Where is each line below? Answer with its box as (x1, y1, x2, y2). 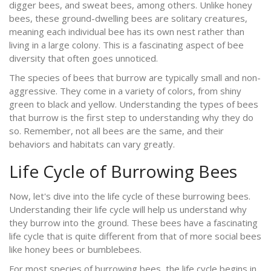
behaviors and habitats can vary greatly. (9, 137, 175, 150)
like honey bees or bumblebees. (9, 243, 142, 255)
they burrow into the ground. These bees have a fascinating (9, 216, 258, 229)
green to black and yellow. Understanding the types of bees (9, 97, 258, 110)
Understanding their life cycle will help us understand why (9, 203, 247, 215)
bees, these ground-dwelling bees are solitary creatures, (9, 11, 247, 24)
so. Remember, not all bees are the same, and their (9, 124, 224, 137)
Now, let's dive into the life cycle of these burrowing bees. (9, 189, 250, 202)
